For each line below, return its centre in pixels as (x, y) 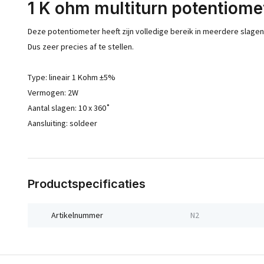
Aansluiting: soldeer (62, 123)
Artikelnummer (77, 215)
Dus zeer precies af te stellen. (81, 47)
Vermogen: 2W (53, 93)
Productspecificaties (87, 184)
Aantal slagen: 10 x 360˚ (69, 108)
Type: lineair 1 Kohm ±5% (72, 77)
